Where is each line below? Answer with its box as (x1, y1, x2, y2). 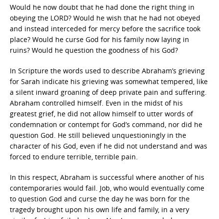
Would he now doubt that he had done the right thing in (10, 2, 195, 12)
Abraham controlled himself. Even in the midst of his (10, 98, 183, 108)
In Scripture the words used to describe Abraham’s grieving (10, 66, 205, 75)
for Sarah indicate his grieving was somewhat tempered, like (10, 77, 208, 86)
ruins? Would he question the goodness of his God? (10, 45, 178, 55)
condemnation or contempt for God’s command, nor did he (10, 120, 202, 129)
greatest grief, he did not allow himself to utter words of (10, 109, 193, 118)
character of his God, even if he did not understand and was (10, 141, 207, 151)
